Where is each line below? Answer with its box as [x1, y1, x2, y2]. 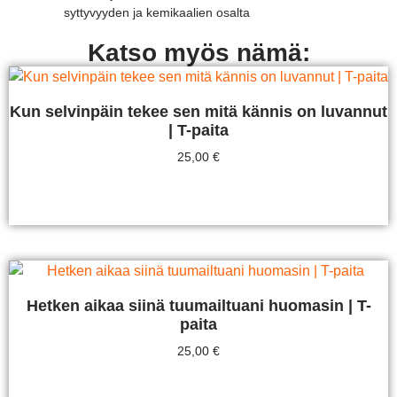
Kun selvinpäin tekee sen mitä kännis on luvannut [10, 103, 387, 121]
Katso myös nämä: [87, 39, 310, 67]
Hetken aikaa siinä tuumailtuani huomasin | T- [26, 297, 371, 315]
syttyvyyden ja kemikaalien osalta [64, 5, 251, 20]
